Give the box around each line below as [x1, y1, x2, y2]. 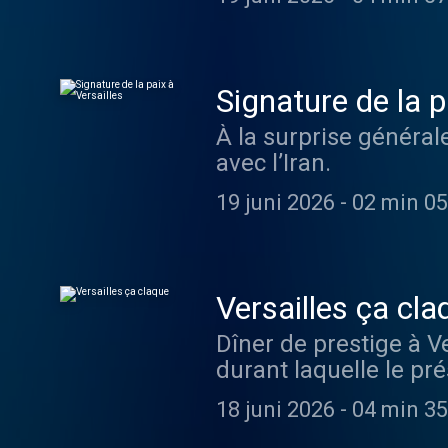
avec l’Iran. [216, 149, 331, 177]
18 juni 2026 [216, 397, 335, 422]
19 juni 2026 [216, 190, 335, 215]
